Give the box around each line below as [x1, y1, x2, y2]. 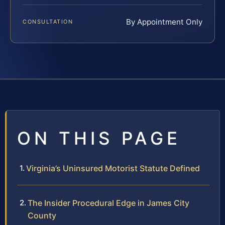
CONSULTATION [23, 18, 73, 26]
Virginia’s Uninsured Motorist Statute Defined [26, 163, 200, 174]
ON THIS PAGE [17, 128, 181, 149]
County [28, 210, 56, 221]
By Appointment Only [126, 17, 202, 27]
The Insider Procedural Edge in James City [28, 198, 189, 208]
